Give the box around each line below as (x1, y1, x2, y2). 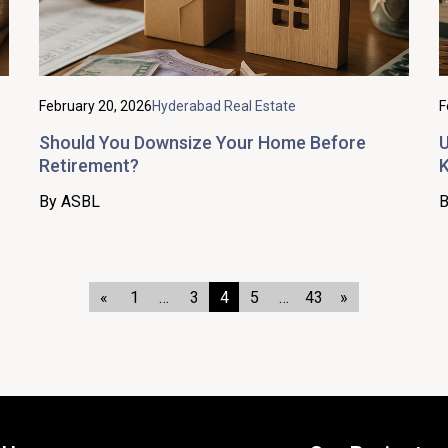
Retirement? (39, 154, 139, 176)
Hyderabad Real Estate (152, 97, 296, 114)
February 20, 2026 (39, 97, 152, 114)
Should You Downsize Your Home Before (39, 131, 366, 153)
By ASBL (39, 191, 100, 211)
